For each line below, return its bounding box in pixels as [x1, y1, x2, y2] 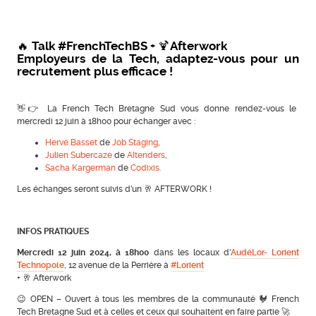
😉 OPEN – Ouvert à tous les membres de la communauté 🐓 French [16, 294, 300, 305]
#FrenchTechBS [57, 39, 147, 53]
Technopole [16, 260, 64, 271]
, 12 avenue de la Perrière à [63, 260, 171, 271]
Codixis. [130, 163, 161, 174]
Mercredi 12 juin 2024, [16, 248, 116, 258]
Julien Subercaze [44, 150, 114, 161]
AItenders [126, 150, 165, 161]
